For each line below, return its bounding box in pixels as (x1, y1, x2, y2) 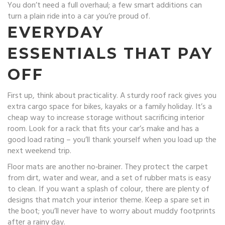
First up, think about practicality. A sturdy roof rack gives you (8, 89, 216, 102)
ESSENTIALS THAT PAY (8, 44, 213, 63)
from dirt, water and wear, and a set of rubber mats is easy (8, 172, 211, 185)
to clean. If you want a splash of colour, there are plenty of (8, 183, 209, 196)
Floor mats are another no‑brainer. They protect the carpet (8, 161, 208, 174)
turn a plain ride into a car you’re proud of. (8, 10, 150, 23)
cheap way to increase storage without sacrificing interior (8, 111, 204, 125)
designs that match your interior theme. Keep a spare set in (8, 194, 209, 207)
